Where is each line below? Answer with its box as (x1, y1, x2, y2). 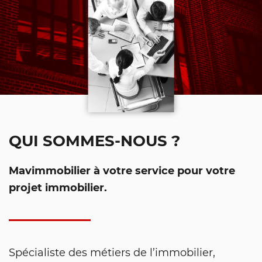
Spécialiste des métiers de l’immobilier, (9, 245, 215, 259)
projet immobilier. (9, 180, 107, 194)
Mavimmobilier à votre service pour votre (9, 163, 235, 177)
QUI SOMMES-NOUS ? (9, 129, 180, 150)
